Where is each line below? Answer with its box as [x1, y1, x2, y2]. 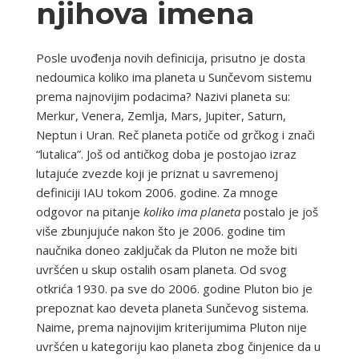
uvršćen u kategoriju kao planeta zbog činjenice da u [35, 337, 321, 354]
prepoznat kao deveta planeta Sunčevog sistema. [35, 299, 309, 316]
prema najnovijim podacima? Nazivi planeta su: [35, 87, 290, 104]
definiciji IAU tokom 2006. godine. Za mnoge [35, 184, 278, 200]
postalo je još [240, 203, 318, 220]
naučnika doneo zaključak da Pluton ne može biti [35, 241, 297, 258]
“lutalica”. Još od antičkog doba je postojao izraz [35, 145, 296, 162]
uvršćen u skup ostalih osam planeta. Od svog [35, 260, 287, 277]
